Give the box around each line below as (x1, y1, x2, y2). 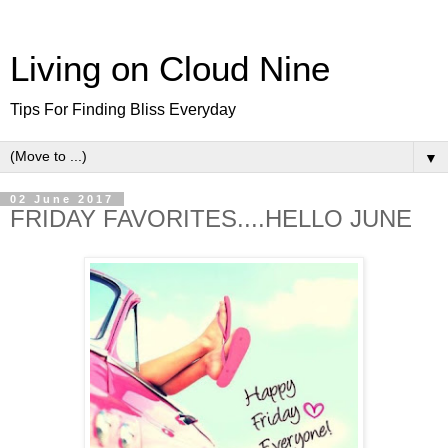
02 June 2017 (10, 193, 114, 205)
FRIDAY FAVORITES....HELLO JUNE (10, 205, 412, 232)
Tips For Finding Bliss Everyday (10, 101, 236, 118)
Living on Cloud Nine (10, 50, 330, 88)
